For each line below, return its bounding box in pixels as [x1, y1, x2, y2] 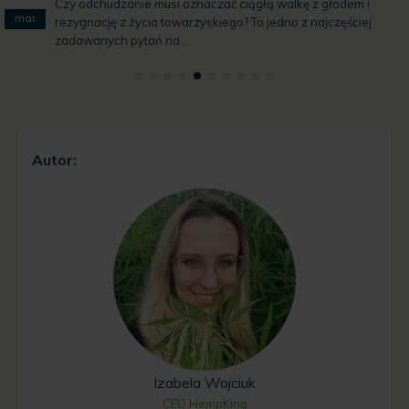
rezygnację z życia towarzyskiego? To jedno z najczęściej [55, 14, 372, 29]
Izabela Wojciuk [153, 373, 256, 393]
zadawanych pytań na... [55, 32, 188, 47]
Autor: [32, 150, 77, 169]
